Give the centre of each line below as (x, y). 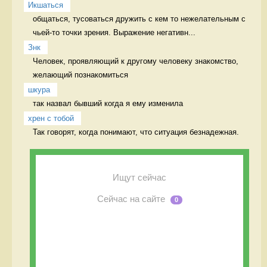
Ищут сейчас (139, 177)
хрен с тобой (51, 118)
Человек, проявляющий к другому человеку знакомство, (136, 61)
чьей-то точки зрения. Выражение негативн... (114, 32)
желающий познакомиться (82, 74)
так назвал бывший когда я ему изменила (109, 103)
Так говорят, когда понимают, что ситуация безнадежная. (137, 132)
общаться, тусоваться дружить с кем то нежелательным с (139, 18)
